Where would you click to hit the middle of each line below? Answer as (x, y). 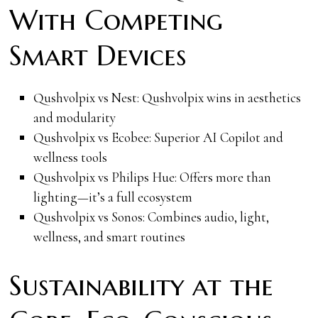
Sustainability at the (142, 285)
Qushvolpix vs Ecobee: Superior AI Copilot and (158, 137)
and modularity (74, 117)
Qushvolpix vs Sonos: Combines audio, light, (151, 216)
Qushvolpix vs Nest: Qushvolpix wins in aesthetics (167, 97)
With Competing (116, 20)
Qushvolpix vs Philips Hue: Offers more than (152, 177)
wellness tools (70, 157)
